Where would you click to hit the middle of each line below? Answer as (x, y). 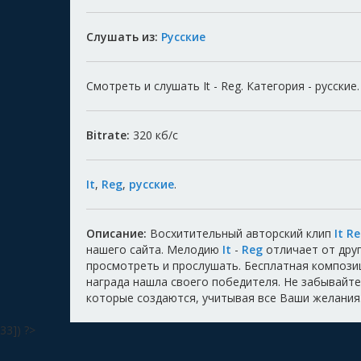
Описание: (116, 234)
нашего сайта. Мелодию (154, 250)
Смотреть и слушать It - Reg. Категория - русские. (223, 86)
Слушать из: (124, 37)
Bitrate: (110, 135)
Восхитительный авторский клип (241, 234)
